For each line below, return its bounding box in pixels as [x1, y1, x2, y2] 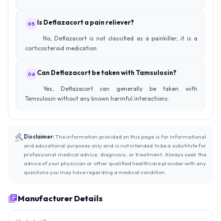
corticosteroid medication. [25, 44, 98, 52]
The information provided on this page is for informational [54, 133, 206, 141]
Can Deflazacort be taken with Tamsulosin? [37, 69, 177, 77]
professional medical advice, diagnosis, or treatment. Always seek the [24, 151, 206, 158]
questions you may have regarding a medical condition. [24, 169, 166, 176]
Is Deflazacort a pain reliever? [37, 18, 134, 27]
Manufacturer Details [18, 193, 103, 204]
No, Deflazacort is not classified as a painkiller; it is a [43, 35, 197, 42]
